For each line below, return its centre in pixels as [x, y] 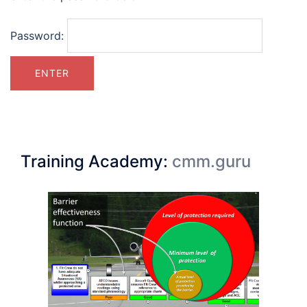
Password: [39, 35]
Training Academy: [96, 161]
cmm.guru [211, 161]
